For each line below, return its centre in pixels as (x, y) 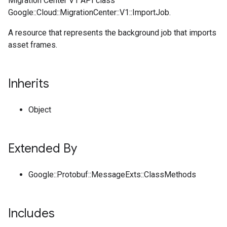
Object (40, 110)
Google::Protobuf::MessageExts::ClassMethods (112, 175)
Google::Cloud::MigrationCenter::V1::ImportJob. (89, 12)
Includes (31, 213)
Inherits (29, 84)
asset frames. (33, 45)
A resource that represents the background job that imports (112, 33)
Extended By (43, 148)
